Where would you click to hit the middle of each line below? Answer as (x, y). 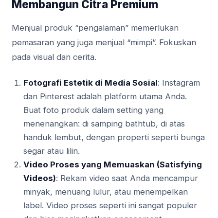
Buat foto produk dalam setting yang (93, 110)
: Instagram (179, 83)
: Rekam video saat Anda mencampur (127, 178)
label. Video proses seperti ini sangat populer (110, 206)
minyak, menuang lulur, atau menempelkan (106, 192)
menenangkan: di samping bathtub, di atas (104, 124)
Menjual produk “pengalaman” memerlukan (95, 28)
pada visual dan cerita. (54, 57)
